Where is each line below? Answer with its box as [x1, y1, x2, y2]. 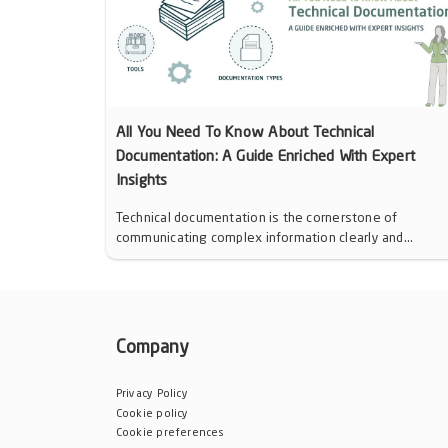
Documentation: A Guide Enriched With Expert [115, 149, 416, 165]
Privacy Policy [115, 388, 188, 400]
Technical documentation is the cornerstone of [115, 211, 398, 225]
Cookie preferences [115, 428, 225, 440]
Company [115, 338, 190, 357]
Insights [115, 173, 168, 189]
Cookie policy [115, 408, 189, 420]
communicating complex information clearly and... [115, 231, 414, 245]
